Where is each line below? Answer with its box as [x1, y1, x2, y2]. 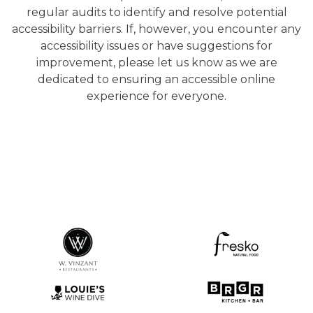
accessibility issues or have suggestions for [41, 39, 272, 52]
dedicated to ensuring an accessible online [38, 73, 275, 86]
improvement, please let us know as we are [36, 56, 277, 69]
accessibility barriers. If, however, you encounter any [12, 22, 301, 36]
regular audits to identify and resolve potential [26, 6, 287, 19]
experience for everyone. [87, 89, 226, 103]
